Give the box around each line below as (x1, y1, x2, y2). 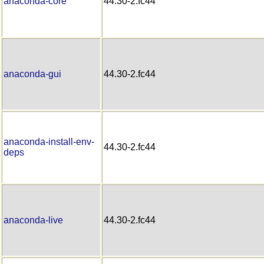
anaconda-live (4, 214, 63, 225)
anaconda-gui (4, 68, 61, 79)
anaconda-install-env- (4, 136, 94, 147)
